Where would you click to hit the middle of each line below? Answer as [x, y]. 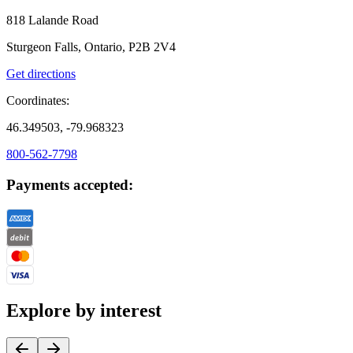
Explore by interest [84, 310]
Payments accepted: [70, 185]
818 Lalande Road [52, 20]
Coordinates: [38, 101]
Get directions [41, 74]
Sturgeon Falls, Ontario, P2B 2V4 [91, 47]
